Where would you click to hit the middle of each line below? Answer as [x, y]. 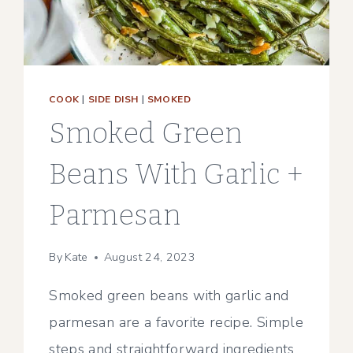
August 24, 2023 [150, 257]
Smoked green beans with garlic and [169, 296]
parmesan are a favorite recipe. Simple [176, 323]
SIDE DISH [113, 99]
